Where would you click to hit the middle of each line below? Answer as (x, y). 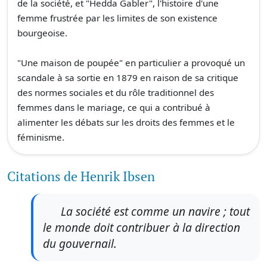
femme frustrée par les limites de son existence (117, 18)
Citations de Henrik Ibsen (81, 176)
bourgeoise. (42, 33)
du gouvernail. (80, 243)
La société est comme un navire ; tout (155, 211)
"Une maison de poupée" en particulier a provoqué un (131, 63)
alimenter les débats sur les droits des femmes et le (126, 122)
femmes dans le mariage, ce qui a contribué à (114, 107)
